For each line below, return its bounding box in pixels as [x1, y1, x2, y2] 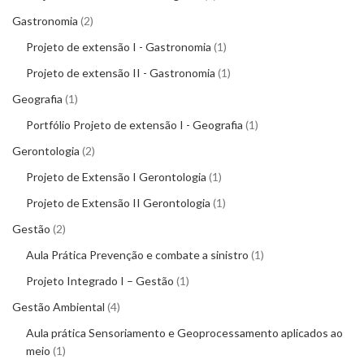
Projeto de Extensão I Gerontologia [26, 170, 206, 184]
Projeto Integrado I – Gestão [26, 274, 174, 288]
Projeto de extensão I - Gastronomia [26, 40, 211, 54]
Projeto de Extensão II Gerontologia [26, 196, 210, 210]
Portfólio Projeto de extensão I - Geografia [26, 118, 243, 132]
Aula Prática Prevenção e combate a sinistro [26, 248, 249, 262]
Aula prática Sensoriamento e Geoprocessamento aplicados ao [26, 326, 343, 340]
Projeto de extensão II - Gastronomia [26, 66, 215, 80]
